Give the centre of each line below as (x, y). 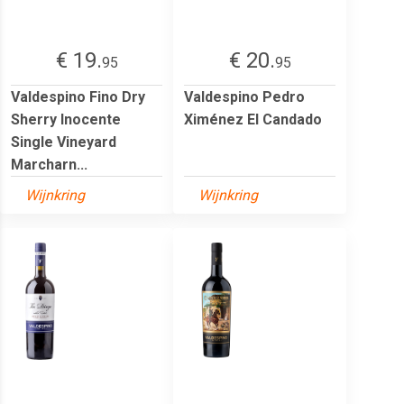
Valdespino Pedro (244, 96)
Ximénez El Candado (253, 119)
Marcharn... (49, 164)
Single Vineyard (64, 142)
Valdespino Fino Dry (78, 96)
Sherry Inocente (66, 119)
